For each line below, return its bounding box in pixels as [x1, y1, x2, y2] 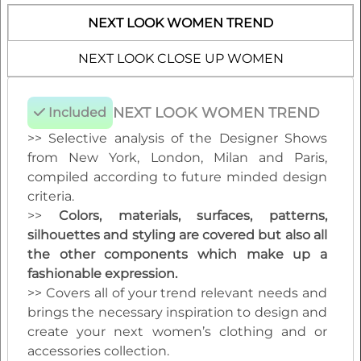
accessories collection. [27, 343, 169, 359]
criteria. [27, 189, 74, 205]
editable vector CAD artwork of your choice [7, 2, 284, 19]
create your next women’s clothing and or [27, 324, 327, 340]
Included [45, 105, 106, 121]
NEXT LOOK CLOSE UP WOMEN [77, 51, 284, 67]
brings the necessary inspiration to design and [27, 305, 327, 321]
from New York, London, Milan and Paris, [27, 150, 327, 166]
